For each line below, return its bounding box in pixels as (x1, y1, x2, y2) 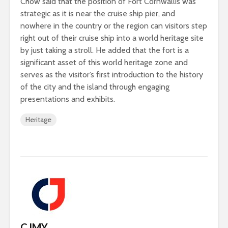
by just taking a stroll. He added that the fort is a (20, 45, 189, 55)
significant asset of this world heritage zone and (20, 57, 188, 67)
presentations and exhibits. (20, 94, 115, 104)
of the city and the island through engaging (20, 81, 169, 92)
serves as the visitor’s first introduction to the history (20, 69, 203, 79)
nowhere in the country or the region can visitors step (20, 20, 207, 31)
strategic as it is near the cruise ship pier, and (20, 8, 175, 18)
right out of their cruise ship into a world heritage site (20, 33, 204, 43)
